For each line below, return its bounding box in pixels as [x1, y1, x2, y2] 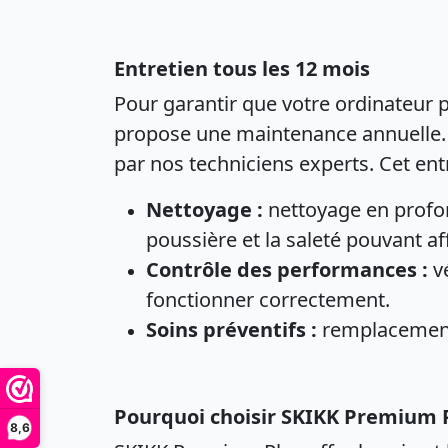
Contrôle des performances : [146, 256, 428, 283]
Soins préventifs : [146, 316, 317, 343]
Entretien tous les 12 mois [114, 55, 370, 82]
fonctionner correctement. [146, 286, 390, 313]
